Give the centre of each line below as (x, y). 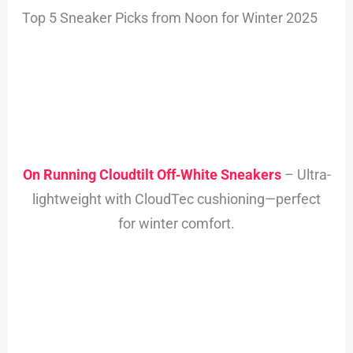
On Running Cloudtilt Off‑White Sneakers (152, 175)
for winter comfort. (176, 224)
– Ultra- (306, 175)
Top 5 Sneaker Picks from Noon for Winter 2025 (170, 18)
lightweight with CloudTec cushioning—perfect (176, 199)
